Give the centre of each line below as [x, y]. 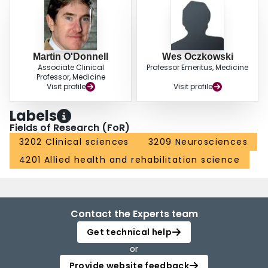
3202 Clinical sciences [74, 142]
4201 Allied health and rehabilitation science [130, 160]
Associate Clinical [71, 68]
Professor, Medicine [71, 77]
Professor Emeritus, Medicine [197, 68]
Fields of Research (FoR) [70, 128]
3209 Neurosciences [198, 142]
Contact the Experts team [134, 214]
